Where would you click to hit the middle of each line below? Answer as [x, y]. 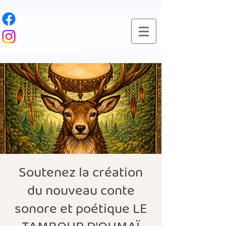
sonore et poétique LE [81, 209]
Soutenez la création [81, 173]
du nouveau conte [81, 191]
